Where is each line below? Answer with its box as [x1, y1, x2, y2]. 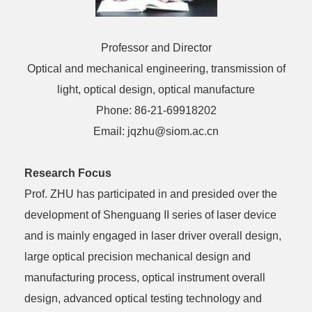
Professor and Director [100, 42, 212, 54]
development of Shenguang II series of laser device [24, 209, 276, 221]
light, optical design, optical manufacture [57, 84, 255, 95]
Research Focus [24, 167, 111, 179]
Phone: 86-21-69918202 [95, 104, 217, 116]
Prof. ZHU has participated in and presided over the [24, 188, 277, 200]
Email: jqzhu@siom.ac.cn [93, 125, 219, 137]
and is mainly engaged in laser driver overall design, [24, 230, 281, 242]
